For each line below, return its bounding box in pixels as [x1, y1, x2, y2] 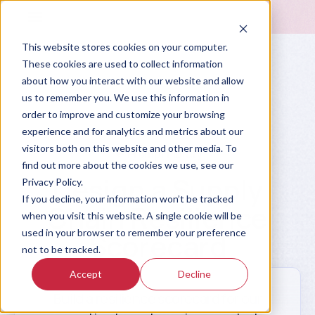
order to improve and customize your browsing [21, 108, 225, 120]
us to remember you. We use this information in [21, 91, 229, 103]
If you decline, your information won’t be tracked [21, 192, 233, 205]
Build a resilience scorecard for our [53, 289, 262, 308]
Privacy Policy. [21, 175, 83, 188]
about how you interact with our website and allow [21, 74, 244, 86]
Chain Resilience [47, 198, 268, 237]
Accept [70, 267, 103, 280]
